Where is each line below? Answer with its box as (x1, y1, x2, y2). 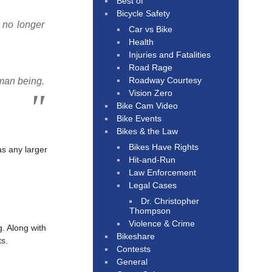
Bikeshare (117, 231, 155, 241)
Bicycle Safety (117, 8, 171, 18)
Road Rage (129, 62, 173, 72)
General (117, 256, 148, 267)
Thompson (129, 205, 171, 216)
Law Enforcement (129, 167, 197, 177)
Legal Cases (129, 180, 177, 190)
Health (129, 36, 154, 47)
